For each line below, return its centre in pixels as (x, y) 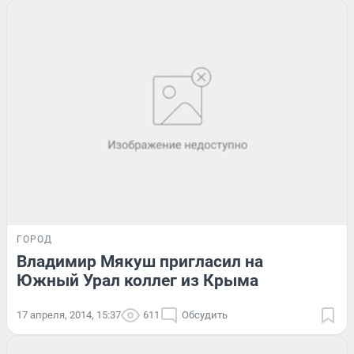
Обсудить (205, 314)
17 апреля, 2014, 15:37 (69, 314)
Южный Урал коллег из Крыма (137, 280)
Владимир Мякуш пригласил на (140, 261)
